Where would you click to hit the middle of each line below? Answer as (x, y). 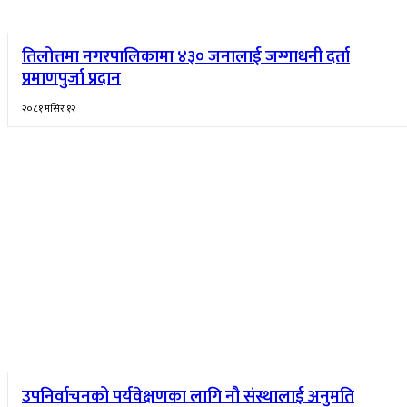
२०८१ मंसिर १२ (49, 109)
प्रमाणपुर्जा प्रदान (71, 79)
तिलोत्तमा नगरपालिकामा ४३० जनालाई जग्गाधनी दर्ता (186, 57)
